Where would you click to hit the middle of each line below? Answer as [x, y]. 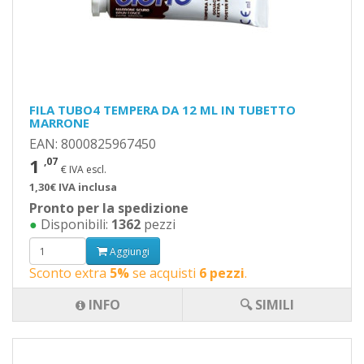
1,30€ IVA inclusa [73, 187]
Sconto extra [69, 273]
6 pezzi [222, 273]
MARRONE [59, 123]
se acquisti [164, 273]
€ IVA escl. [84, 169]
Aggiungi [128, 251]
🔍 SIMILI [267, 305]
